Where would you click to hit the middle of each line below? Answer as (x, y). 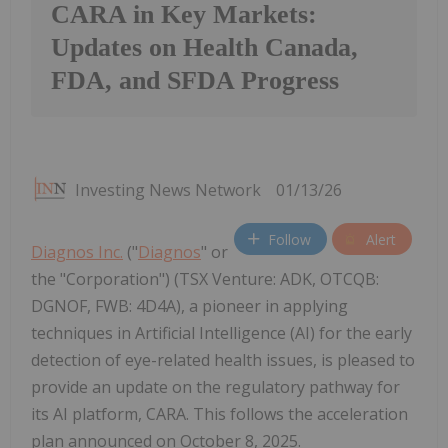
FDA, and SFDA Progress (195, 81)
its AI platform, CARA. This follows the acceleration (219, 414)
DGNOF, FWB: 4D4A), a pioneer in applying (189, 306)
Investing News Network (168, 190)
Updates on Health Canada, (204, 48)
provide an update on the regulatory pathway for (215, 387)
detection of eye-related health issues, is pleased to (223, 360)
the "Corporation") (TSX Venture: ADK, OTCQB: (205, 279)
